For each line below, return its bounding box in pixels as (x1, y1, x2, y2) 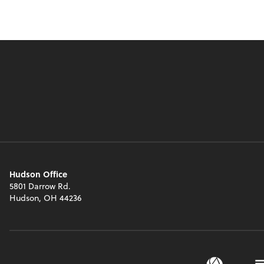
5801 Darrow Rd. (9, 180, 71, 193)
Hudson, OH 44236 (9, 192, 81, 204)
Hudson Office (9, 168, 67, 181)
